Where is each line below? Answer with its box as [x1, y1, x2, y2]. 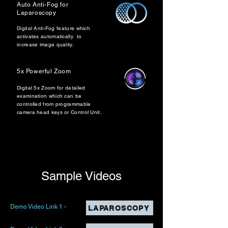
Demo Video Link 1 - [10, 203, 66, 210]
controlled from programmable [17, 101, 91, 107]
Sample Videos [41, 169, 122, 183]
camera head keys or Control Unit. [17, 109, 102, 116]
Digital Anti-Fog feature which [17, 25, 91, 32]
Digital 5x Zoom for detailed [17, 84, 85, 91]
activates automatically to [17, 33, 82, 40]
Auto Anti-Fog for [17, 1, 69, 8]
